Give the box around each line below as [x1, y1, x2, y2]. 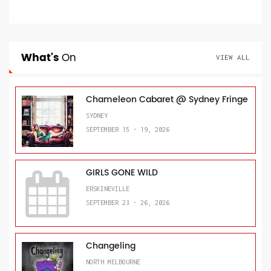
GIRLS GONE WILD [86, 165, 158, 180]
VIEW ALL [216, 53, 250, 61]
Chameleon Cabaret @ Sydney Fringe [86, 92, 248, 106]
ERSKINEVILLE [86, 184, 129, 192]
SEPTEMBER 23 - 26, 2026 [86, 198, 169, 206]
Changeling [86, 238, 135, 253]
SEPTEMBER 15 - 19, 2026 [86, 125, 169, 133]
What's [21, 49, 59, 67]
